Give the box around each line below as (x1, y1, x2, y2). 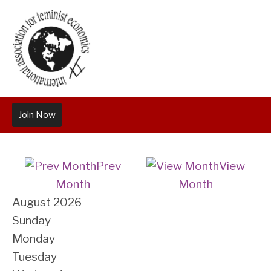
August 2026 (12, 195, 82, 209)
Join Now (18, 109, 56, 120)
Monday (12, 232, 55, 246)
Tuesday (12, 250, 57, 264)
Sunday (12, 214, 51, 227)
